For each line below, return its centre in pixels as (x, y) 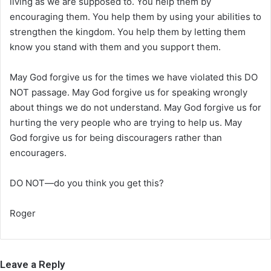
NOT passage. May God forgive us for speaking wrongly (129, 92)
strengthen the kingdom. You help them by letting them (128, 31)
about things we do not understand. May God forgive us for (135, 107)
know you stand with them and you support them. (115, 47)
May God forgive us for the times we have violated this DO (134, 77)
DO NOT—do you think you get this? (87, 183)
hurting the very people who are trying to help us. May (126, 122)
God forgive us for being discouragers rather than (116, 137)
